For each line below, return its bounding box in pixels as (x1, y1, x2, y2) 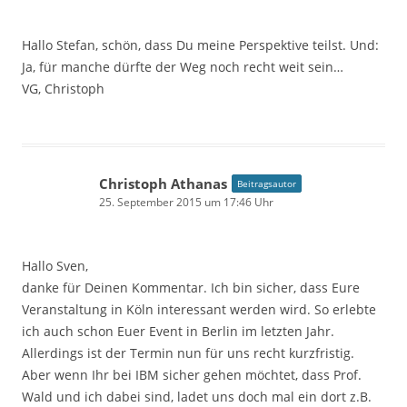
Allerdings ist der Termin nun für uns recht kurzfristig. (22, 343, 354, 362)
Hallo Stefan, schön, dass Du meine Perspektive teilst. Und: (22, 35, 379, 54)
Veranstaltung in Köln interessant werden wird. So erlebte (22, 300, 376, 318)
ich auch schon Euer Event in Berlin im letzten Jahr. (22, 322, 334, 340)
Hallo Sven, (22, 256, 88, 274)
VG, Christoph (22, 79, 104, 97)
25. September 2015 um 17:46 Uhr (99, 194, 273, 210)
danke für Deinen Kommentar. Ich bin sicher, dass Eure (22, 278, 360, 296)
